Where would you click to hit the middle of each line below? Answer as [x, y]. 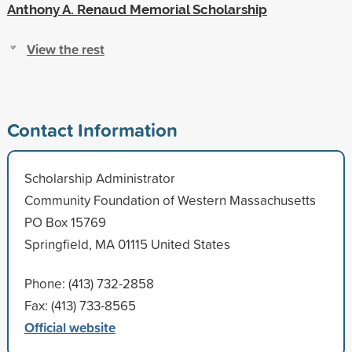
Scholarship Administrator [99, 178]
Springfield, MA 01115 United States [127, 244]
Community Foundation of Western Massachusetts [170, 200]
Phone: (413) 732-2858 [89, 283]
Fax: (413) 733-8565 [80, 305]
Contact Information [92, 129]
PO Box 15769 [65, 222]
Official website [70, 327]
